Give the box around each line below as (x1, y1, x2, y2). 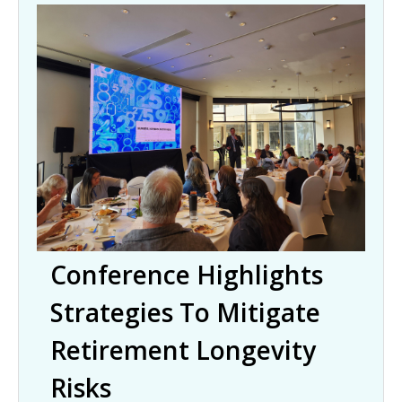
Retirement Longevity (50, 332, 316, 367)
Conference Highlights (50, 257, 323, 292)
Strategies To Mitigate (50, 294, 320, 329)
